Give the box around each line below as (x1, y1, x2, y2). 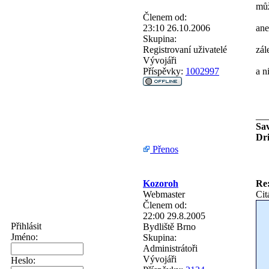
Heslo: (11, 255, 35, 265)
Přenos (150, 144, 178, 154)
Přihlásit (11, 221, 41, 231)
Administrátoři (143, 243, 198, 253)
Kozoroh (143, 178, 178, 189)
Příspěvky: (143, 65, 183, 76)
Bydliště (143, 221, 174, 232)
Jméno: (11, 232, 38, 242)
